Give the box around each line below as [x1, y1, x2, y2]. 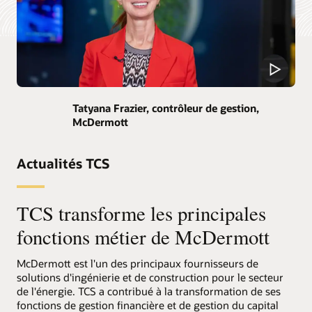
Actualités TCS [17, 155, 109, 173]
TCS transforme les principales [17, 199, 266, 226]
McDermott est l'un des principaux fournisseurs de [17, 256, 258, 271]
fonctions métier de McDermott [17, 223, 270, 250]
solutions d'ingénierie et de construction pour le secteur [17, 270, 283, 285]
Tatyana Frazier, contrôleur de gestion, [72, 100, 259, 115]
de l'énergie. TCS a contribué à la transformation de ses [17, 284, 281, 299]
